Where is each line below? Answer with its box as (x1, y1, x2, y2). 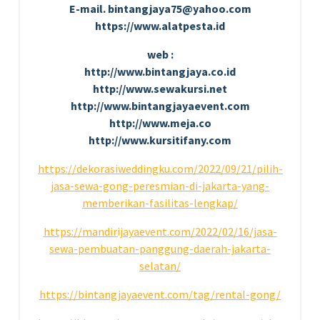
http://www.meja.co (109, 115, 211, 130)
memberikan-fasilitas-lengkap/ (82, 195, 238, 210)
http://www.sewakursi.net (93, 81, 227, 96)
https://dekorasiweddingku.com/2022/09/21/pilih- (38, 161, 283, 176)
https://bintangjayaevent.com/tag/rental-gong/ (39, 286, 281, 301)
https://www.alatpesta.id (95, 18, 225, 33)
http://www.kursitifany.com (89, 132, 231, 147)
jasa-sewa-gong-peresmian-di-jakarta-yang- (51, 178, 269, 193)
